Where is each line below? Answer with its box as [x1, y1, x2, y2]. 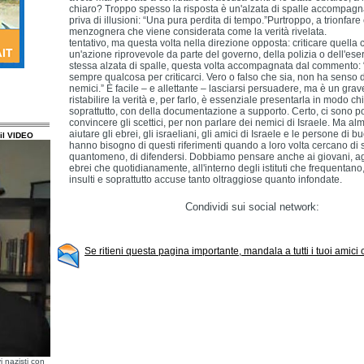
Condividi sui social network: [184, 201, 319, 213]
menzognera [69, 26, 125, 37]
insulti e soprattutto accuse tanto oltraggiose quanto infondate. [69, 174, 342, 185]
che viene [128, 26, 171, 37]
